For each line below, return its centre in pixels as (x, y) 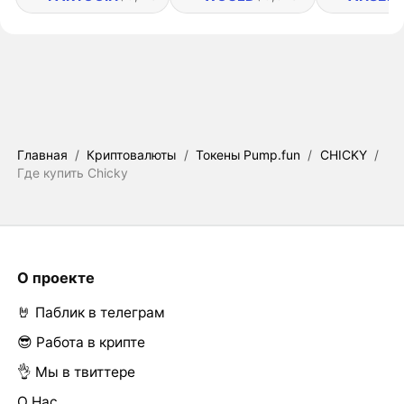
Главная (42, 155)
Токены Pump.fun (248, 155)
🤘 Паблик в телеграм (91, 313)
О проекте (55, 277)
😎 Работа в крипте (81, 343)
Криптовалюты (132, 155)
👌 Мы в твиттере (76, 372)
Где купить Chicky (72, 173)
